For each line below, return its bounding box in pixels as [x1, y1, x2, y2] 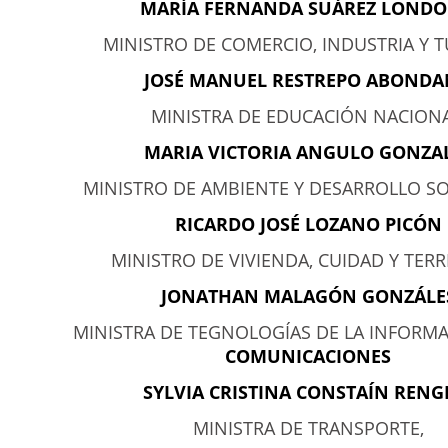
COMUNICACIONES [225, 344, 391, 368]
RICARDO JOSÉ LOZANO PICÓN [174, 212, 442, 236]
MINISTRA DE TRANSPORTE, [192, 416, 424, 440]
